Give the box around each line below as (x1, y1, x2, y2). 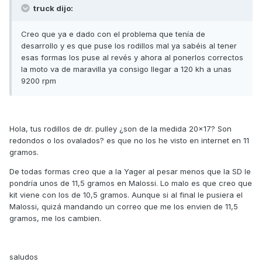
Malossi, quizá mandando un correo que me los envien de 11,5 (9, 202, 238, 212)
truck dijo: (32, 4, 73, 13)
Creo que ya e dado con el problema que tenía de (21, 29, 205, 39)
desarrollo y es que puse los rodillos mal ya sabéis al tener (21, 41, 237, 51)
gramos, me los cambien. (9, 213, 101, 223)
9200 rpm (21, 76, 56, 86)
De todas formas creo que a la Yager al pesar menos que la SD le (9, 167, 251, 177)
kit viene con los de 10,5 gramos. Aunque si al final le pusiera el (9, 190, 243, 200)
